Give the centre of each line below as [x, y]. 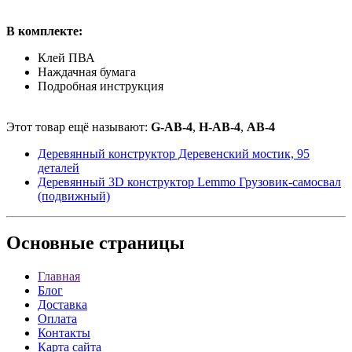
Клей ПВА [66, 57]
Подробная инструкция [101, 86]
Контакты [64, 333]
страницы [139, 243]
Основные [50, 243]
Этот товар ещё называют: [79, 126]
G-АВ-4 [172, 126]
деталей [59, 167]
